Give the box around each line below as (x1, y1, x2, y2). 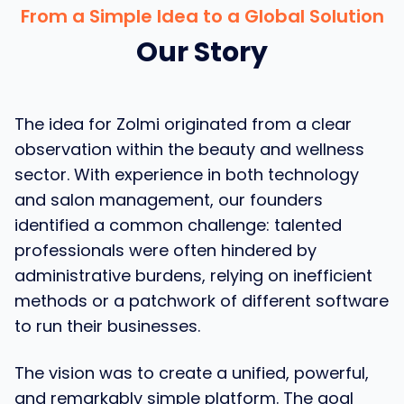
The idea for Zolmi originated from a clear (14, 113, 352, 135)
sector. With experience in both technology (14, 163, 359, 186)
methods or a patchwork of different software (14, 289, 389, 312)
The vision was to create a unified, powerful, (14, 362, 369, 384)
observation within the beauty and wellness (14, 138, 364, 161)
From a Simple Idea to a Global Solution (20, 4, 384, 29)
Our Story (136, 33, 268, 71)
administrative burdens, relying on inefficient (14, 264, 372, 287)
